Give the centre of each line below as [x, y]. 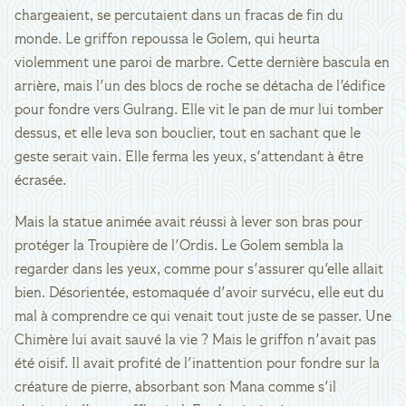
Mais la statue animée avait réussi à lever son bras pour [188, 223]
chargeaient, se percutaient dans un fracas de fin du [179, 16]
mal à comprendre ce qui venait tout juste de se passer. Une [203, 317]
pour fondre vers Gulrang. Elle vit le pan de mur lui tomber [199, 111]
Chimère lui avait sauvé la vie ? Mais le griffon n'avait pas [195, 341]
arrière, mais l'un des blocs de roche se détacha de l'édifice [200, 87]
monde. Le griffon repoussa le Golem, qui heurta [167, 40]
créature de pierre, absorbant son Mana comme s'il [175, 388]
